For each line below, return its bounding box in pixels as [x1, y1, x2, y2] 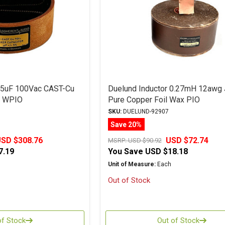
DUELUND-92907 [121, 108, 169, 115]
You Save [107, 147, 143, 156]
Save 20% [110, 120, 142, 129]
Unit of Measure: [107, 161, 156, 168]
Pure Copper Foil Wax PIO [107, 95, 200, 104]
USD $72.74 [165, 136, 208, 145]
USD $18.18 [145, 147, 188, 156]
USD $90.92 [128, 137, 162, 144]
